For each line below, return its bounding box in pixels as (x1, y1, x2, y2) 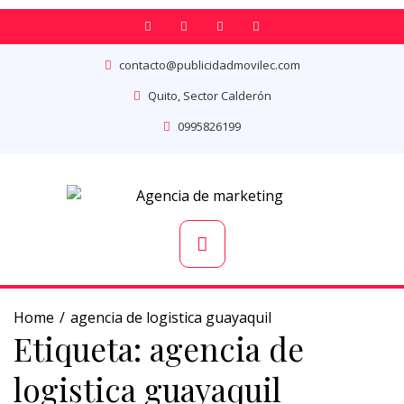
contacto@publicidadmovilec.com (118, 57, 300, 73)
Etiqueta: (14, 327, 150, 370)
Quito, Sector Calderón (147, 87, 271, 104)
